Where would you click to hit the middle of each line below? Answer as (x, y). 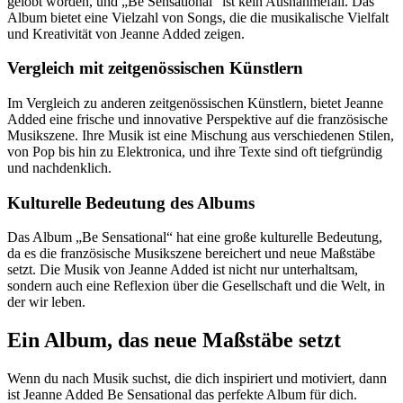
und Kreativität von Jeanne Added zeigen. (126, 33)
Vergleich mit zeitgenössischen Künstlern (155, 68)
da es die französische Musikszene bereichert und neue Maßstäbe (191, 254)
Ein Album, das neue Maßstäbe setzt (174, 340)
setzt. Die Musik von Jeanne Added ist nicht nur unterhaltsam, (183, 270)
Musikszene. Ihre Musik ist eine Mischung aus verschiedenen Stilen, (201, 135)
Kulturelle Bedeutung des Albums (131, 202)
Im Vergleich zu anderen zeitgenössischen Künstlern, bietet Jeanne (195, 103)
